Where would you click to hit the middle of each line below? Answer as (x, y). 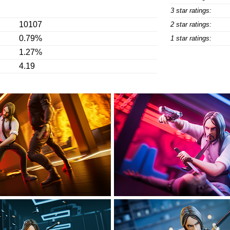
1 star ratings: (191, 38)
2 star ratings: (191, 24)
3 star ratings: (191, 11)
